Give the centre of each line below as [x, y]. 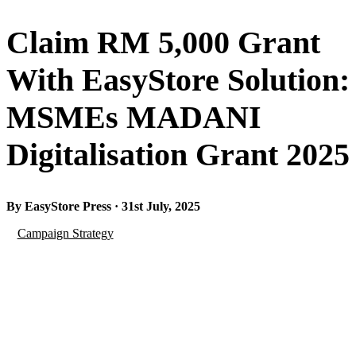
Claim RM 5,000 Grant [163, 43]
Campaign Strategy [65, 234]
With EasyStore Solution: [178, 80]
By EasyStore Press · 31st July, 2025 [103, 207]
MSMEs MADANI [134, 118]
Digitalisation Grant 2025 [178, 155]
